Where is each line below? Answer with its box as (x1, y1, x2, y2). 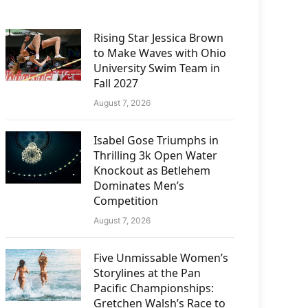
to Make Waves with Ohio (93, 45, 227, 60)
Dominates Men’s (93, 178, 185, 193)
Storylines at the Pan (93, 265, 201, 280)
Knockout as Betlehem (93, 163, 211, 178)
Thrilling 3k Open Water (93, 148, 218, 163)
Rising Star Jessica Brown (93, 30, 224, 45)
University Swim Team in (93, 60, 221, 76)
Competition (93, 193, 159, 208)
